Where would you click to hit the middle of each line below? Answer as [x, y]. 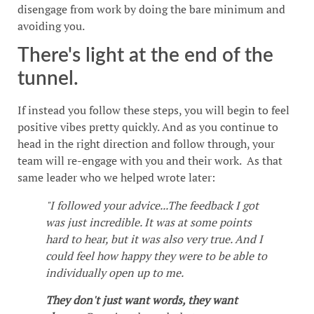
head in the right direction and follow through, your [146, 144]
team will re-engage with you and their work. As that [150, 161]
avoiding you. [51, 26]
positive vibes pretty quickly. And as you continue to [148, 127]
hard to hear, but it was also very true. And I [154, 239]
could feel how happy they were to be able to [156, 256]
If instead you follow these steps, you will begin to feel [153, 110]
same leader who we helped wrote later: [116, 178]
